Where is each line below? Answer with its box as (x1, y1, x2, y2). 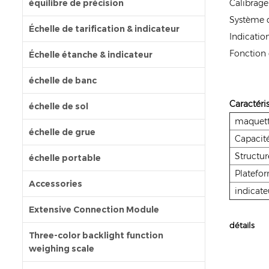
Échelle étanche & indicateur (29, 49, 153, 60)
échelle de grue (29, 126, 95, 138)
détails (229, 220, 255, 230)
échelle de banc (29, 74, 97, 86)
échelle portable (29, 152, 101, 163)
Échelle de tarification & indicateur (29, 23, 180, 34)
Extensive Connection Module (29, 204, 159, 215)
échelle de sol (29, 100, 88, 112)
